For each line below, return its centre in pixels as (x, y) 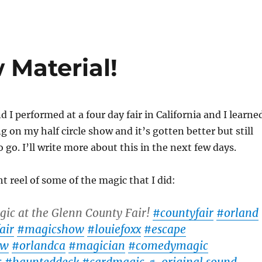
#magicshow (50, 229)
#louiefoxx (114, 229)
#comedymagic (168, 246)
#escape (165, 229)
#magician (96, 246)
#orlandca (38, 246)
